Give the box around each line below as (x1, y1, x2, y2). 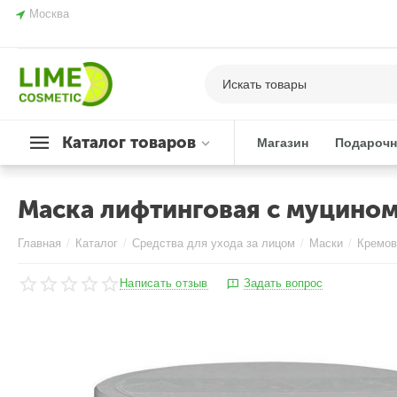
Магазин (257, 136, 309, 150)
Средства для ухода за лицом (132, 237, 296, 250)
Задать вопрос (243, 276, 323, 290)
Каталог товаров (62, 133, 197, 152)
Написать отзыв (120, 276, 208, 290)
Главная (18, 237, 62, 250)
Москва (29, 7, 70, 20)
